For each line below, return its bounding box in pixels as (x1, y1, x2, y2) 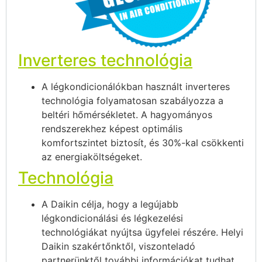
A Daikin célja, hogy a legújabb (42, 198, 178, 210)
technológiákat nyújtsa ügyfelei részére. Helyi (42, 226, 243, 238)
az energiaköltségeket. (42, 150, 142, 163)
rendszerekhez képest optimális (42, 122, 182, 135)
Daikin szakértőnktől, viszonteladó (42, 240, 195, 252)
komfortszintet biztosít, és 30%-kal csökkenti (42, 136, 244, 149)
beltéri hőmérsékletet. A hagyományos (42, 108, 212, 120)
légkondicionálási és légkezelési (42, 212, 183, 224)
